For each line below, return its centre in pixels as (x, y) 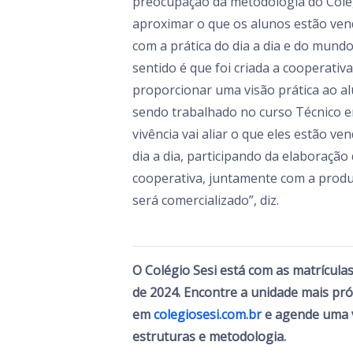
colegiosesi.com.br (208, 314)
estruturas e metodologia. (209, 336)
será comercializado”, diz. (206, 200)
